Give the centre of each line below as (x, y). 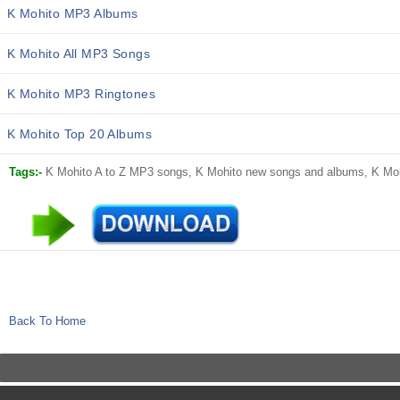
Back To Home (47, 321)
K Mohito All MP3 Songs (79, 54)
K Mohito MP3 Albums (73, 13)
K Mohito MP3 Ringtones (81, 94)
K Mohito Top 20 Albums (79, 134)
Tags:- (27, 172)
